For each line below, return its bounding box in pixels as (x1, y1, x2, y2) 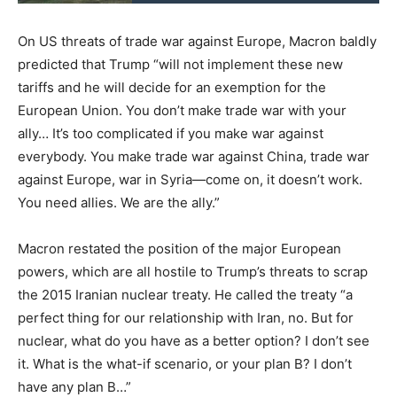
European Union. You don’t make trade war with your (18, 101, 346, 119)
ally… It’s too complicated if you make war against (18, 124, 323, 142)
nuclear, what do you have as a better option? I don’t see (18, 331, 370, 349)
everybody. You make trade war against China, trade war (18, 147, 370, 165)
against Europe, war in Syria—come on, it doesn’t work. (18, 170, 362, 188)
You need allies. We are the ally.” (18, 193, 220, 211)
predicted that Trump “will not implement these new (18, 55, 343, 73)
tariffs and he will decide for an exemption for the (18, 78, 326, 96)
